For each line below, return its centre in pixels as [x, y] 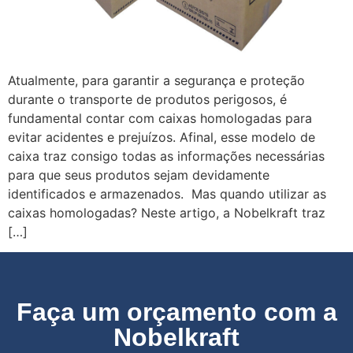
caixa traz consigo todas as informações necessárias [166, 156]
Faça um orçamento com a [176, 312]
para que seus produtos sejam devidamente [139, 175]
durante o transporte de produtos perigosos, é [147, 99]
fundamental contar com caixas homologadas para [160, 118]
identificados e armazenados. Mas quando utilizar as [167, 193]
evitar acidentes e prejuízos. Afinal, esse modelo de [162, 137]
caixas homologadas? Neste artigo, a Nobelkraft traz [167, 212]
